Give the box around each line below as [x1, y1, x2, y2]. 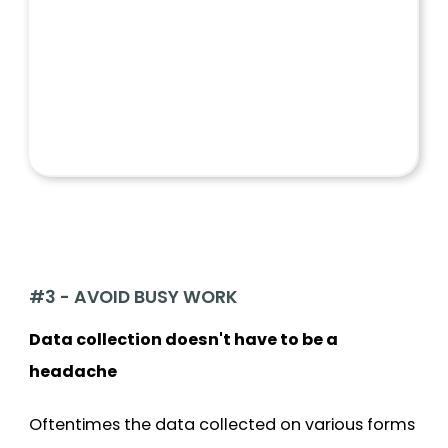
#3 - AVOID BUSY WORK [29, 284, 237, 309]
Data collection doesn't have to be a [29, 327, 338, 351]
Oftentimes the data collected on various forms [29, 412, 415, 436]
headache [29, 359, 117, 383]
